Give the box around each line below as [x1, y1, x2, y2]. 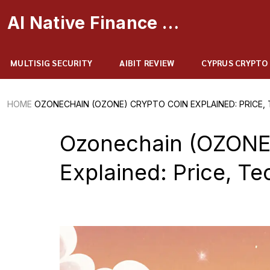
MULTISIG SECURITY [10, 57, 93, 68]
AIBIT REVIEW [119, 57, 175, 68]
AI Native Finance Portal [162, 13, 179, 33]
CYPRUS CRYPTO [201, 57, 268, 68]
